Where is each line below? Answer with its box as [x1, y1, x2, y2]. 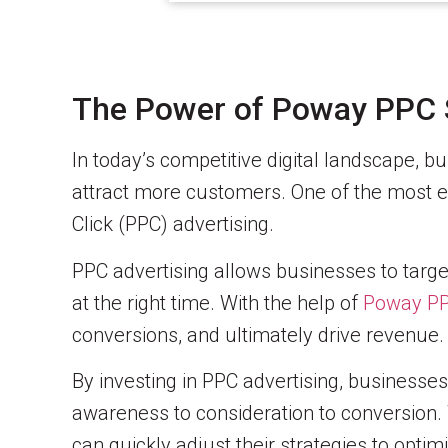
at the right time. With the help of [72, 290, 363, 315]
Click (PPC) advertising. [72, 212, 274, 237]
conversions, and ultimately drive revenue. [72, 322, 444, 347]
